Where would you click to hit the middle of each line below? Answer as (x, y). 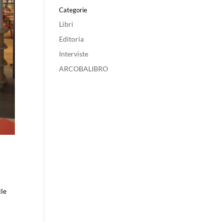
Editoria (72, 39)
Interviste (74, 54)
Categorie (73, 10)
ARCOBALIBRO (84, 69)
